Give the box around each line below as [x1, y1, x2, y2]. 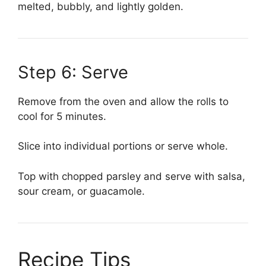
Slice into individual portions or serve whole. [18, 140, 228, 153]
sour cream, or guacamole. [18, 185, 145, 197]
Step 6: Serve [18, 61, 128, 83]
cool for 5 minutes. [18, 110, 106, 122]
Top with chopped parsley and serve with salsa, [18, 170, 245, 182]
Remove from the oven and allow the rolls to [18, 95, 229, 107]
